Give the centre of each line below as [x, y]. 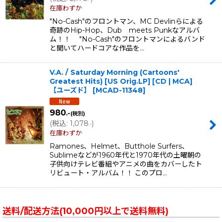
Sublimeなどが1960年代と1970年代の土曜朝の [125, 155]
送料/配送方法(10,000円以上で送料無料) [85, 211]
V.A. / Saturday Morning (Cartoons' [114, 73]
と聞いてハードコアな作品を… [97, 48]
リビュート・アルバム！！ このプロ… [108, 173]
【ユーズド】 [70, 90]
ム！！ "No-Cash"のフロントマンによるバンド [127, 39]
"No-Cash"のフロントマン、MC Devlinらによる [126, 22]
